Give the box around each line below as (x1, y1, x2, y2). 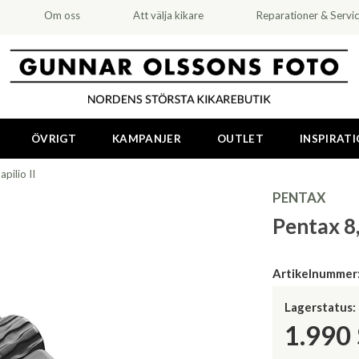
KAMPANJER (112, 132, 182, 145)
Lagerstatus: (284, 300, 356, 314)
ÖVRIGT (30, 132, 76, 145)
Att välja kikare (132, 9, 204, 22)
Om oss (44, 9, 81, 22)
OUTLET (217, 132, 264, 145)
